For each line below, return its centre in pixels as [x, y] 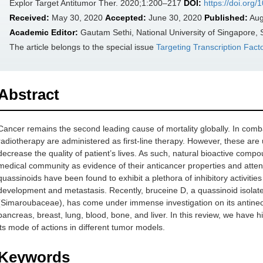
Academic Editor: [44, 32]
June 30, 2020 [175, 18]
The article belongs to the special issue [83, 47]
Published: [226, 18]
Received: [29, 18]
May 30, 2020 [77, 18]
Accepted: [126, 18]
